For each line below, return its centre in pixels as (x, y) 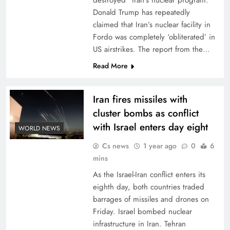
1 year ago (160, 146)
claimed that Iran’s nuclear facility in (151, 25)
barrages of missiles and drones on (151, 199)
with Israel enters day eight (150, 127)
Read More (110, 66)
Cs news (115, 146)
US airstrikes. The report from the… (151, 49)
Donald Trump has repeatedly (141, 12)
